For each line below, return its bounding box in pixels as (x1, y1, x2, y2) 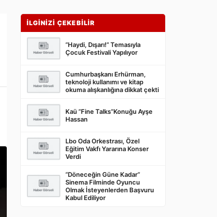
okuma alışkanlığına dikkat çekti (65, 86, 159, 94)
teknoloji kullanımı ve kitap (65, 78, 143, 86)
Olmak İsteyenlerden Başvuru (65, 186, 154, 194)
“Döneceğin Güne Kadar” (65, 170, 140, 179)
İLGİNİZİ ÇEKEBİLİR (27, 19, 95, 27)
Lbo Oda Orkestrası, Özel (65, 137, 139, 145)
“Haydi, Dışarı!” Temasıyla (65, 41, 140, 49)
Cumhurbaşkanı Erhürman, (65, 70, 146, 78)
